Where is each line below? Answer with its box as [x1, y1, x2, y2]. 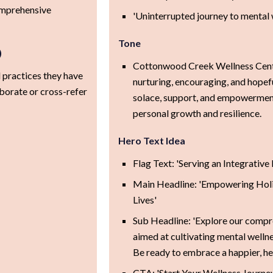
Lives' [132, 193, 157, 205]
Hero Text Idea [118, 134, 185, 146]
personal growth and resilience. [132, 107, 261, 119]
